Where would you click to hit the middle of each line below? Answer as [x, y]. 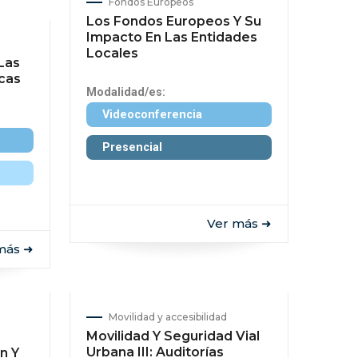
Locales [112, 53]
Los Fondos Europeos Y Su [173, 21]
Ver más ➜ [239, 223]
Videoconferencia [152, 115]
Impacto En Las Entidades [171, 37]
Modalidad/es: [125, 92]
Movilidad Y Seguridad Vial [173, 336]
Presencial [132, 147]
